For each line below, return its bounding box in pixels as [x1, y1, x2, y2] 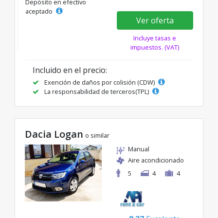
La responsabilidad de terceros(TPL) [43, 87, 150, 96]
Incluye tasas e [133, 34, 177, 43]
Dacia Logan [25, 127, 83, 141]
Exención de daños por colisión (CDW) [43, 78, 156, 87]
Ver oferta [136, 15, 174, 26]
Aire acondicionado [128, 156, 184, 165]
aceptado [25, 7, 54, 16]
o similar [85, 131, 109, 140]
